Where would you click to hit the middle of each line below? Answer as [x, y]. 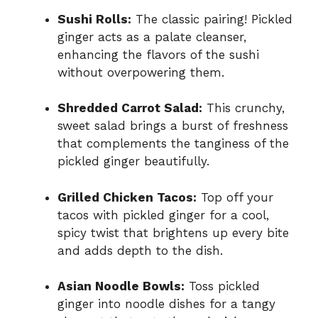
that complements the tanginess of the [173, 144]
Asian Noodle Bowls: [121, 286]
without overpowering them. [141, 72]
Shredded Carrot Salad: [130, 108]
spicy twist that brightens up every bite [173, 232]
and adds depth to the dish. [140, 250]
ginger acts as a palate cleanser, [152, 37]
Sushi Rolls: [94, 19]
